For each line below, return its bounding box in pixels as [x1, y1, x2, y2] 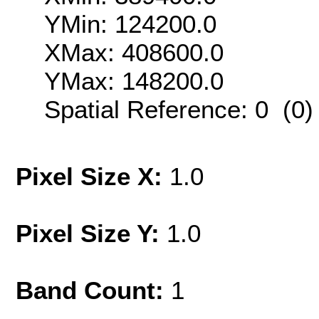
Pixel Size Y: [16, 219, 167, 248]
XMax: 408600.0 [44, 38, 224, 66]
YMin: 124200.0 [44, 9, 216, 38]
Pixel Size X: [16, 162, 169, 191]
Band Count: [16, 276, 164, 305]
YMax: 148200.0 [44, 66, 224, 95]
